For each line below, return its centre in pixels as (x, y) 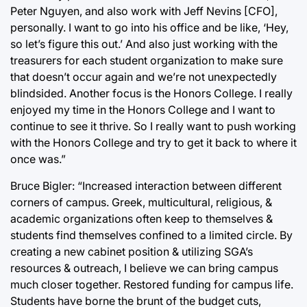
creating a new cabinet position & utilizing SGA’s (132, 251)
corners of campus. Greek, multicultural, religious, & (141, 202)
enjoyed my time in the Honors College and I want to (143, 110)
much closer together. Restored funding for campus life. (152, 284)
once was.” (38, 159)
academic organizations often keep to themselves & (142, 219)
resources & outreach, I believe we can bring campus (144, 268)
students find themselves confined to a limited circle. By (151, 235)
